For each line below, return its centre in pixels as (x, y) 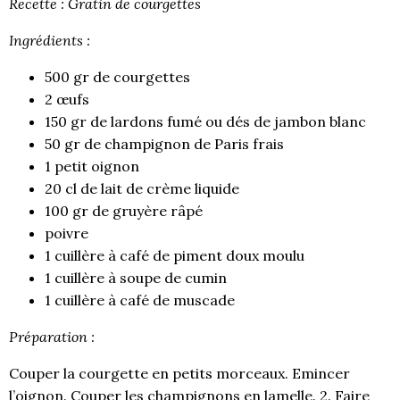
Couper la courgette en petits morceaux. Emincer (179, 373)
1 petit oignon (92, 166)
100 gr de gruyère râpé (124, 211)
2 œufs (67, 99)
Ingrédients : (50, 40)
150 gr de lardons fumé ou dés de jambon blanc (205, 121)
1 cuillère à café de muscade (140, 300)
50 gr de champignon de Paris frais (164, 144)
